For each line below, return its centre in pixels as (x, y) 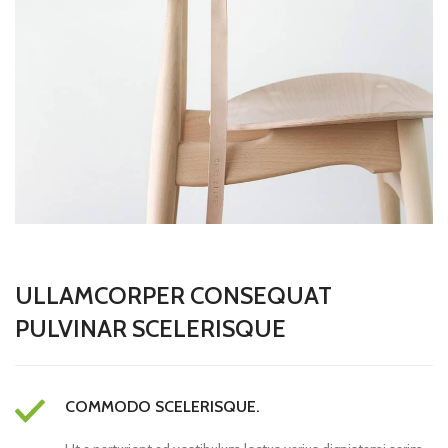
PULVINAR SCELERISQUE (150, 328)
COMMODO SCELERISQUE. (162, 406)
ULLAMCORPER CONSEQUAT (173, 295)
